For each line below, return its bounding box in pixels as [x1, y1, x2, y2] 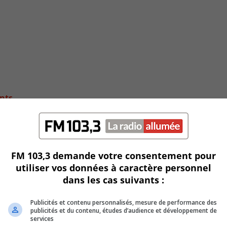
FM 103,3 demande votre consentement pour [11, 149, 216, 162]
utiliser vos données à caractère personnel [16, 162, 211, 174]
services [30, 214, 54, 223]
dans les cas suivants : [63, 174, 164, 186]
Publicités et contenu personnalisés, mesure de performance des [30, 198, 217, 207]
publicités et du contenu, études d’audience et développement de [30, 206, 217, 215]
